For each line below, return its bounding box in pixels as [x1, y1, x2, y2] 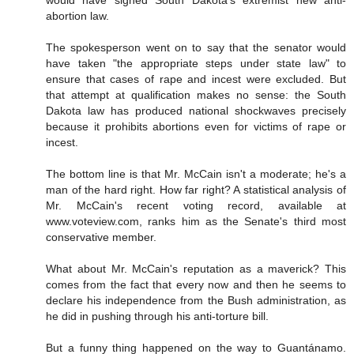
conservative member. [46, 231, 156, 244]
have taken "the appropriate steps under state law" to [46, 57, 346, 70]
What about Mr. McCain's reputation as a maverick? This [46, 262, 346, 276]
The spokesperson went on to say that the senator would [46, 41, 346, 55]
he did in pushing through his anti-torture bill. [46, 310, 269, 323]
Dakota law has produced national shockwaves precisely [46, 104, 346, 118]
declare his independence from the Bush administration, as [46, 294, 346, 307]
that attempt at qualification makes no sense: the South [46, 88, 346, 102]
